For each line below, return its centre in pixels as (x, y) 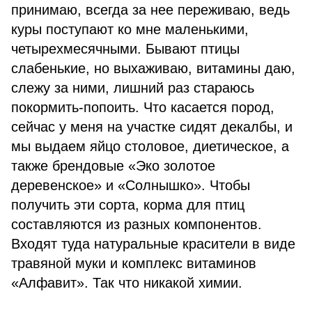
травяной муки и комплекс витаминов (134, 263)
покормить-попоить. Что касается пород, (143, 107)
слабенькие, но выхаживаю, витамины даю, (153, 68)
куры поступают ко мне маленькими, (130, 29)
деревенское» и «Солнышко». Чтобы (131, 185)
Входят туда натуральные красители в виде (153, 244)
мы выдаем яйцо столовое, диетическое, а (150, 146)
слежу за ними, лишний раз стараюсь (133, 88)
